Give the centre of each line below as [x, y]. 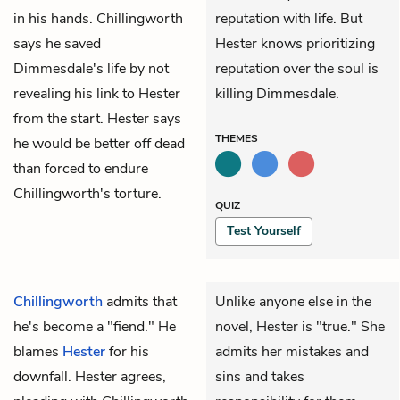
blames [38, 351]
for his [127, 351]
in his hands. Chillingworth [98, 18]
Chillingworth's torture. [87, 193]
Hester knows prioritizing [295, 43]
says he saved [57, 43]
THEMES [237, 138]
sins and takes [260, 376]
